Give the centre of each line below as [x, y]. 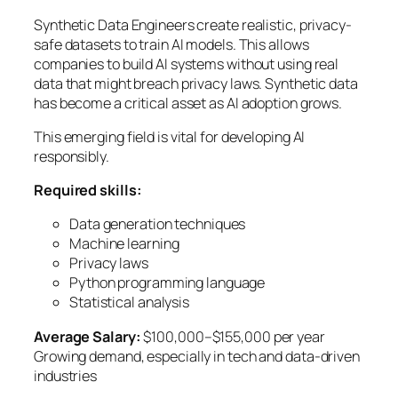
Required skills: [88, 191]
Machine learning [124, 244]
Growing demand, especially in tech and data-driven [197, 356]
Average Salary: [88, 336]
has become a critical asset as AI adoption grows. [188, 103]
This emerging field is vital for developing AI [170, 136]
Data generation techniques [158, 224]
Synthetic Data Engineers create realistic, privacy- [193, 24]
